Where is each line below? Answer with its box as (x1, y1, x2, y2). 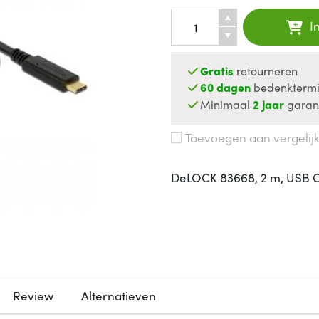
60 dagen (200, 79, 251, 95)
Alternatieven (80, 287, 156, 305)
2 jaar (253, 95, 285, 112)
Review (12, 287, 53, 305)
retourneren (234, 63, 298, 79)
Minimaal (200, 95, 253, 112)
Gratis (200, 63, 234, 79)
